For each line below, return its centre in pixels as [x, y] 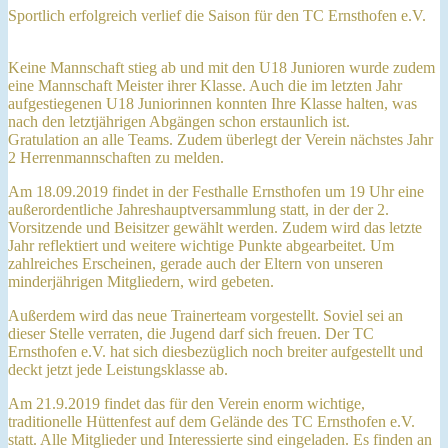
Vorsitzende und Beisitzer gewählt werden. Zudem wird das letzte [215, 227]
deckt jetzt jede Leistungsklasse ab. [118, 369]
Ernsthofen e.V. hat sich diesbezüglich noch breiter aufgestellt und [215, 351]
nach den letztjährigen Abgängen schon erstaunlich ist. [179, 121]
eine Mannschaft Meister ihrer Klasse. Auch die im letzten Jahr [205, 85]
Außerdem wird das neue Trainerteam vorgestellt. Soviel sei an [205, 315]
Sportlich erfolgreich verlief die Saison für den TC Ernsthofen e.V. [217, 15]
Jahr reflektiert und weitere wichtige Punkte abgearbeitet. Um [201, 245]
